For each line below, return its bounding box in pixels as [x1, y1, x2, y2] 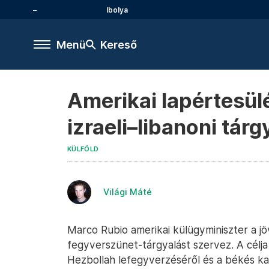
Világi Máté [103, 187, 152, 197]
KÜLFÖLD [67, 145, 99, 153]
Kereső [100, 38, 137, 51]
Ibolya [106, 5, 128, 14]
